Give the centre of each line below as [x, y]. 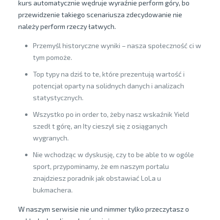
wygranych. [51, 138]
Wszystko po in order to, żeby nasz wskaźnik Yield [111, 114]
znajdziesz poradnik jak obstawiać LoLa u [97, 178]
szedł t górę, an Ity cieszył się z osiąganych [100, 126]
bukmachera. [53, 190]
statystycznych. [58, 97]
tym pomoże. [52, 57]
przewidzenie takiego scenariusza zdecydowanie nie [100, 14]
